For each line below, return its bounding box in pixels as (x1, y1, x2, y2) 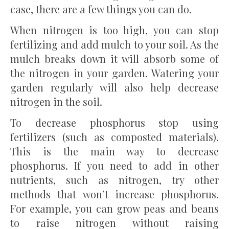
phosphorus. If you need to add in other (10, 158, 219, 172)
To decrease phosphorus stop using (10, 115, 219, 129)
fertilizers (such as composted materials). (10, 129, 219, 144)
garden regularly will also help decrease (10, 80, 219, 94)
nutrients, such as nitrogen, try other (10, 172, 219, 187)
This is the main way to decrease (10, 144, 219, 158)
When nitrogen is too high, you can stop (10, 22, 219, 37)
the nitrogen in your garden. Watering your (10, 65, 219, 80)
